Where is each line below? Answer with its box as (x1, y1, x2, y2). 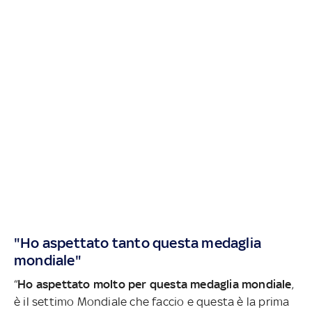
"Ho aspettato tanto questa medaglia (13, 233, 261, 251)
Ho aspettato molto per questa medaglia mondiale (17, 276, 292, 291)
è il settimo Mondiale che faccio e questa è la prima (13, 294, 290, 309)
